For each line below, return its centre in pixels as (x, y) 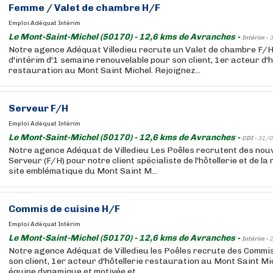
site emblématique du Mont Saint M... (83, 171)
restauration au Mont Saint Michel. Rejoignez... (105, 70)
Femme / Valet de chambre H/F (84, 8)
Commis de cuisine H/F (64, 209)
